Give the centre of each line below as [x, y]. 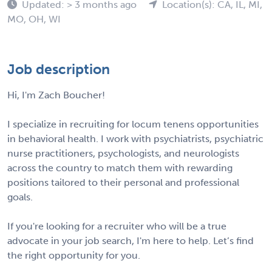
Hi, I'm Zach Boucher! [56, 95]
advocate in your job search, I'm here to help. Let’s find [131, 240]
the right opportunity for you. [74, 255]
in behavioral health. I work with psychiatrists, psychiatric [135, 138]
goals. [20, 197]
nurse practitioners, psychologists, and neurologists [123, 153]
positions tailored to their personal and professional [123, 182]
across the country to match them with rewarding [120, 168]
